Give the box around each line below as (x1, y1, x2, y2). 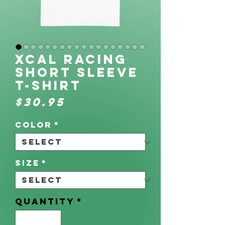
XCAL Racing (15, 51, 127, 67)
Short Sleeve (15, 64, 139, 80)
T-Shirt (15, 77, 81, 93)
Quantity (15, 196, 75, 207)
